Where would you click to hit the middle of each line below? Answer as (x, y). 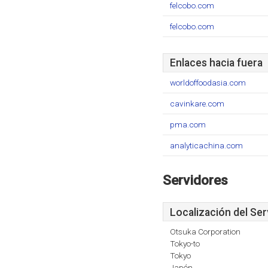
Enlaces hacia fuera (216, 63)
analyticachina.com (206, 145)
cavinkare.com (197, 103)
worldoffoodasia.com (208, 83)
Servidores (195, 180)
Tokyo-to (185, 243)
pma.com (188, 124)
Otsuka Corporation (205, 232)
